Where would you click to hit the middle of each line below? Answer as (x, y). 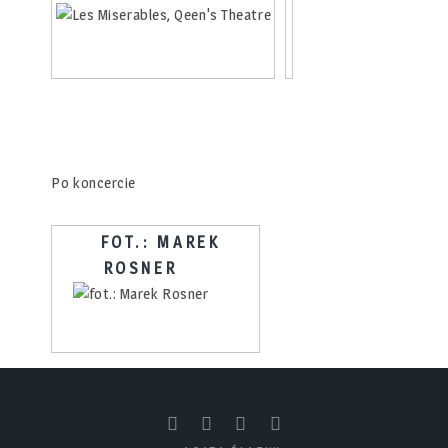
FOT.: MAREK (160, 241)
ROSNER (140, 267)
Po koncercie (93, 183)
